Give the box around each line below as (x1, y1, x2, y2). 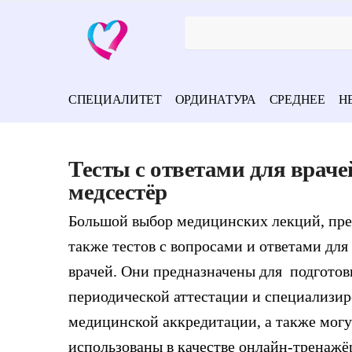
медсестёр (68, 179, 167, 204)
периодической (68, 288, 174, 305)
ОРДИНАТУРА (174, 90, 256, 107)
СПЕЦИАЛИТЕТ (68, 90, 162, 107)
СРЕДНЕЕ (269, 90, 325, 107)
